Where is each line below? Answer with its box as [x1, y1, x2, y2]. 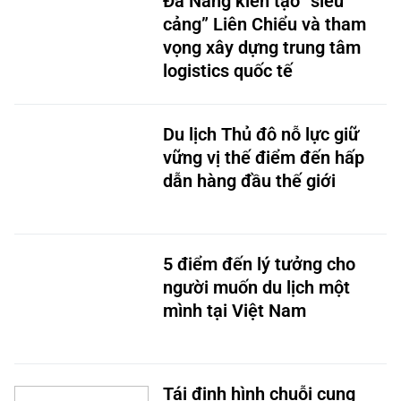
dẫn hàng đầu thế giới [163, 167, 336, 189]
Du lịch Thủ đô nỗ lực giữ [163, 121, 359, 142]
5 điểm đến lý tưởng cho [163, 251, 355, 272]
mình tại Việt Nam [163, 297, 306, 319]
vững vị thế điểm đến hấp [163, 144, 364, 166]
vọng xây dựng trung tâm [163, 34, 361, 55]
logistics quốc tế [163, 57, 293, 79]
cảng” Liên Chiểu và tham [163, 11, 366, 32]
